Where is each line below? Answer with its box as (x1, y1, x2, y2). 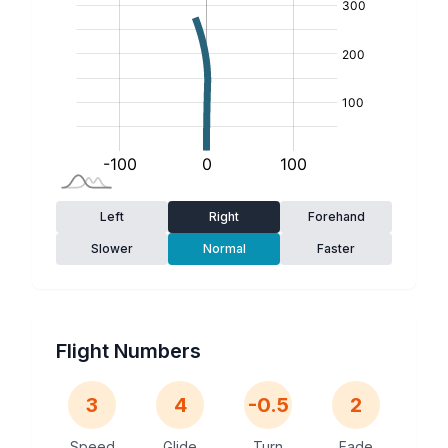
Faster (317, 241, 355, 256)
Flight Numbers (56, 339, 201, 363)
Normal (202, 241, 246, 256)
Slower (91, 241, 133, 256)
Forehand (307, 209, 365, 224)
